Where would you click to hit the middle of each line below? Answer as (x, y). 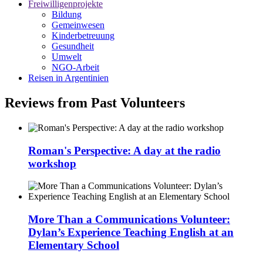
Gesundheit (73, 46)
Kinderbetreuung (83, 36)
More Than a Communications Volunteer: (129, 220)
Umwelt (67, 57)
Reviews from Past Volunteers (95, 103)
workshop (52, 163)
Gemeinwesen (78, 25)
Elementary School (74, 245)
